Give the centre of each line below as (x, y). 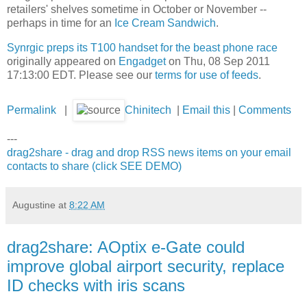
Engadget (142, 62)
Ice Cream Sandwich (165, 23)
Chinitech (148, 110)
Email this (206, 110)
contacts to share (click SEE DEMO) (94, 166)
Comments (265, 110)
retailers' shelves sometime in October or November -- (137, 10)
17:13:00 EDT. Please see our (81, 75)
